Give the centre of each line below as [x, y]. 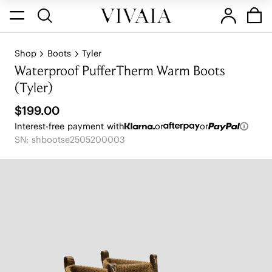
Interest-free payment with [69, 126]
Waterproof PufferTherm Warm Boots [120, 72]
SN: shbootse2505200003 [70, 140]
